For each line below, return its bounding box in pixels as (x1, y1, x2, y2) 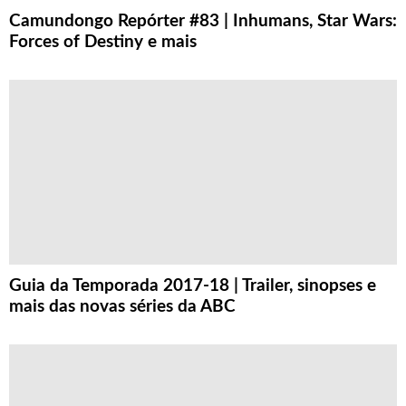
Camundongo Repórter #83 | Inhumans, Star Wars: (9, 12, 397, 30)
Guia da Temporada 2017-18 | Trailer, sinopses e (9, 277, 376, 295)
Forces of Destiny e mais (9, 33, 197, 51)
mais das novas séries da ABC (9, 298, 236, 316)
